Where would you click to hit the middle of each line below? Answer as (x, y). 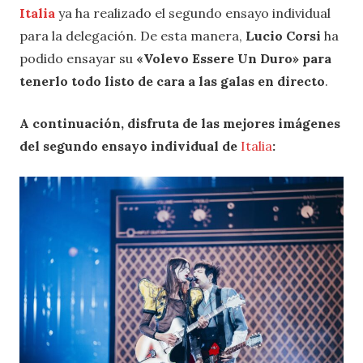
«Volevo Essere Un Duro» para (234, 59)
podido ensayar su (78, 59)
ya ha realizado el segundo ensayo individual (193, 13)
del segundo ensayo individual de (128, 146)
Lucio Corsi (285, 36)
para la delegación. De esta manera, (132, 36)
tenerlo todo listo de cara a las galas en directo (172, 81)
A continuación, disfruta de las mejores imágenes (180, 124)
